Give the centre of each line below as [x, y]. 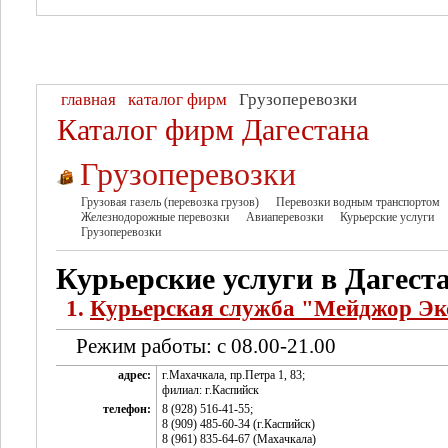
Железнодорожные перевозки [155, 217]
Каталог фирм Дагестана [213, 129]
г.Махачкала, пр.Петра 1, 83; [233, 375]
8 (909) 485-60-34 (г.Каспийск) [238, 424]
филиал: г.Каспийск [210, 390]
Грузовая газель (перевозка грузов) [170, 202]
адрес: [134, 375]
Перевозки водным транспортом [358, 202]
